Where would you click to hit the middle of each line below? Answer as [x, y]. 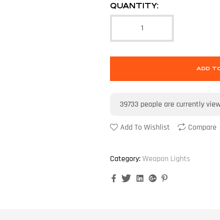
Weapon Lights [166, 159]
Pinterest [182, 178]
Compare [202, 128]
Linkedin [159, 178]
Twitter [145, 178]
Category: [125, 159]
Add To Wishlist [145, 128]
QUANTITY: [134, 6]
